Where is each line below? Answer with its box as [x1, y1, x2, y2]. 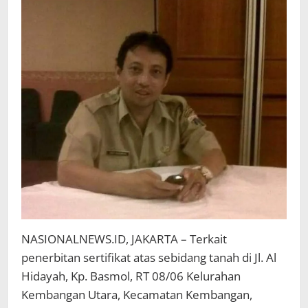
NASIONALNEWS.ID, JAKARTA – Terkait [21, 230, 227, 247]
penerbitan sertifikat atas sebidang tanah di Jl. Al [21, 249, 276, 265]
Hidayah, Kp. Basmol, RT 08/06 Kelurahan [21, 267, 241, 284]
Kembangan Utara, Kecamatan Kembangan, [21, 286, 252, 302]
